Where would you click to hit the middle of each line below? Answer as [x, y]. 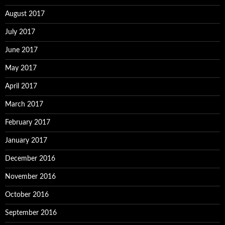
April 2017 [21, 87]
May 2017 [21, 69]
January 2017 [26, 141]
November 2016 [30, 177]
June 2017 [21, 50]
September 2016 [31, 213]
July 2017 [20, 32]
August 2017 [25, 14]
